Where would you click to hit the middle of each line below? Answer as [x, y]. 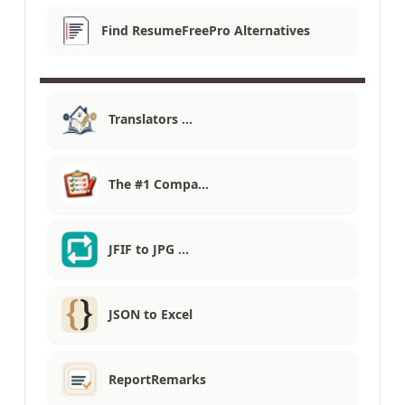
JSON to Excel [151, 315]
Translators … [151, 119]
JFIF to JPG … [149, 250]
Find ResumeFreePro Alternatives [206, 31]
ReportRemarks [157, 380]
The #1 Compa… [159, 184]
